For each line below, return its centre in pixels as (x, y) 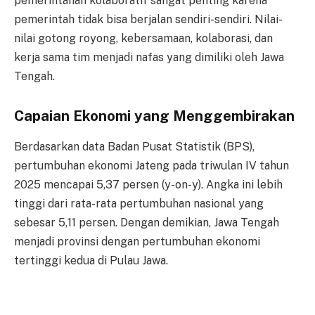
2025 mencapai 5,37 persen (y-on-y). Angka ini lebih (148, 184)
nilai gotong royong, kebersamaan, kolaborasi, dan (143, 38)
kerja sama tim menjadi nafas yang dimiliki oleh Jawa (149, 57)
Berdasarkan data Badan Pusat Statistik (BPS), (134, 146)
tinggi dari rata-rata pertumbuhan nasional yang (139, 203)
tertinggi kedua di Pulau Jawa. (91, 260)
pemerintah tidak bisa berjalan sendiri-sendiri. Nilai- (148, 19)
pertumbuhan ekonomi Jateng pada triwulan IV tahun (152, 165)
